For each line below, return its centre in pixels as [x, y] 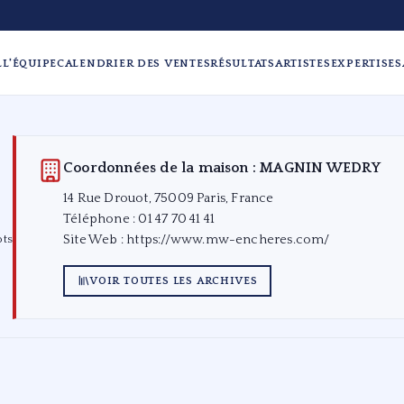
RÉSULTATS [243, 64]
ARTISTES [303, 64]
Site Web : [95, 240]
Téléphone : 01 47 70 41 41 [139, 219]
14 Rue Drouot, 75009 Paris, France [169, 198]
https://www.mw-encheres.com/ [228, 240]
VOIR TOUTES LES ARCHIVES [174, 280]
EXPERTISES [366, 64]
